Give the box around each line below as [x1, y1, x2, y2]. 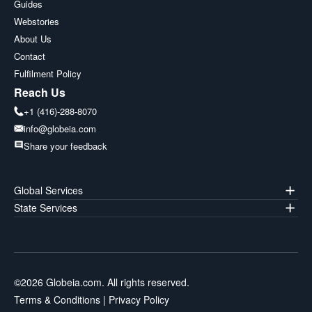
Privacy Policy [106, 292, 169, 306]
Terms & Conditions [14, 292, 100, 306]
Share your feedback [24, 139, 107, 153]
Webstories [14, 14, 59, 28]
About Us [14, 31, 52, 45]
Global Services [14, 183, 83, 198]
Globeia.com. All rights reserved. [43, 274, 189, 289]
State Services [14, 201, 77, 215]
